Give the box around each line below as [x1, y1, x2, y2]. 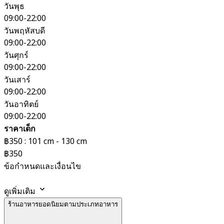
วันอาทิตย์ [4, 98, 38, 110]
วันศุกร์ [4, 49, 28, 61]
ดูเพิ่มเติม [4, 185, 37, 197]
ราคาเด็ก [4, 122, 35, 135]
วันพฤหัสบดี [4, 24, 45, 37]
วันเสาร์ [4, 73, 30, 86]
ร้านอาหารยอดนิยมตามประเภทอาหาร [8, 200, 118, 208]
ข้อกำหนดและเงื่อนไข [4, 160, 81, 172]
